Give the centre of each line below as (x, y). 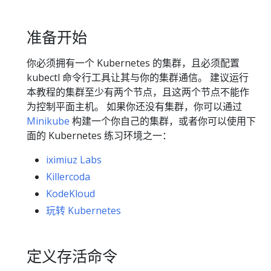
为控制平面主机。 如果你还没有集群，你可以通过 (134, 107)
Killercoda (68, 177)
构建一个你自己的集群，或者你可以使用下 (163, 121)
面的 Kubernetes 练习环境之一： (99, 136)
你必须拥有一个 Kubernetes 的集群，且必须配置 (133, 63)
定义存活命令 (72, 256)
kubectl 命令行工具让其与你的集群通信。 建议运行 (138, 78)
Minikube (48, 121)
